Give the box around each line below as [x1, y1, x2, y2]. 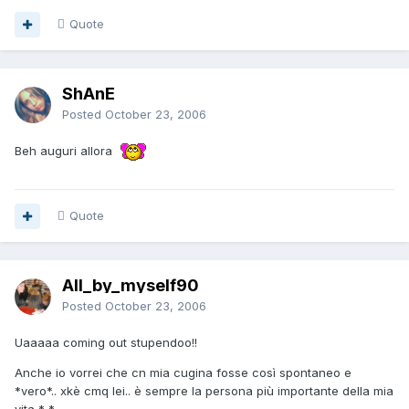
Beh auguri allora [15, 143, 120, 159]
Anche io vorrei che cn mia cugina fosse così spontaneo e [15, 365, 351, 381]
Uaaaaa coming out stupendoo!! [15, 335, 197, 351]
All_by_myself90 [62, 276, 199, 296]
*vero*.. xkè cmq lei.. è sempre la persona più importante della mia [15, 383, 393, 399]
